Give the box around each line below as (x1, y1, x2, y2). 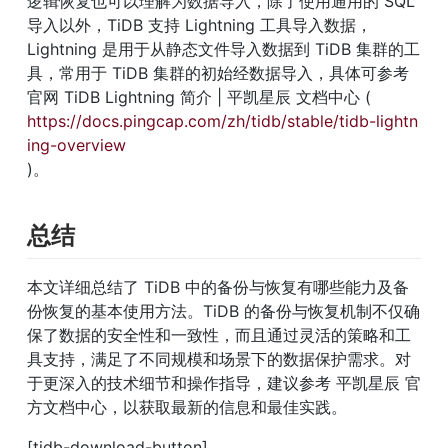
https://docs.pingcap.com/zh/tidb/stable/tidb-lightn (27, 110, 418, 131)
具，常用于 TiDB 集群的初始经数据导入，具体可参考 (27, 62, 409, 83)
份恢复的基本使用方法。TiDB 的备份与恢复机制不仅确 (27, 301, 420, 322)
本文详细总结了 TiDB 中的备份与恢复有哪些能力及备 (27, 277, 409, 298)
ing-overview (27, 134, 126, 155)
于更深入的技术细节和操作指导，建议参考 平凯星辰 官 (27, 373, 421, 394)
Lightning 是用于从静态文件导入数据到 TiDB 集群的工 (27, 38, 420, 59)
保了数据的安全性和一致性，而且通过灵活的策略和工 (27, 325, 411, 346)
